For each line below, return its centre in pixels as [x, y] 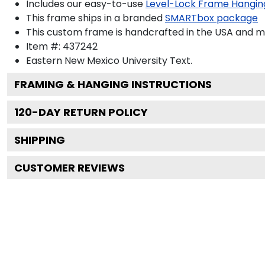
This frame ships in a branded [94, 18]
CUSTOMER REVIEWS [70, 167]
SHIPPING [40, 140]
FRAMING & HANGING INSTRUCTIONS [113, 84]
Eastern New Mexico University [97, 60]
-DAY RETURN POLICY [90, 112]
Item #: [44, 46]
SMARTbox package [211, 18]
